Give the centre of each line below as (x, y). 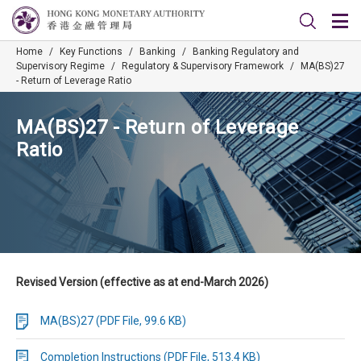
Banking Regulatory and (246, 52)
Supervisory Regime (60, 66)
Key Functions (91, 52)
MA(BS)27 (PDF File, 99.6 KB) (113, 321)
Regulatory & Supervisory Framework (203, 66)
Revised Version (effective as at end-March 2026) (142, 282)
